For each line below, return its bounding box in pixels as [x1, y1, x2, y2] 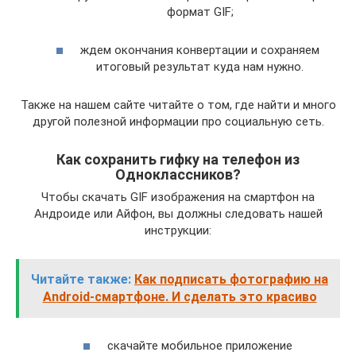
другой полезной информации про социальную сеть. [32, 114, 324, 129]
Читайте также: [31, 271, 131, 287]
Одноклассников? [115, 165, 241, 183]
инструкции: [145, 222, 211, 238]
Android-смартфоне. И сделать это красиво [42, 288, 317, 304]
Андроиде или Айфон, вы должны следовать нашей [33, 206, 323, 221]
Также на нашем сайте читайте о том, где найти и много [20, 97, 336, 112]
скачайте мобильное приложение [107, 339, 292, 353]
